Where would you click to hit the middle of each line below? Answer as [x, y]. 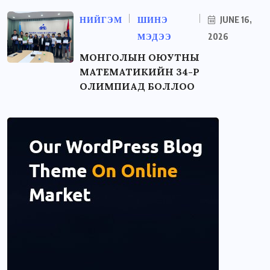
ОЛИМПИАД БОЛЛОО [137, 86]
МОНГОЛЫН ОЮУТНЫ [140, 58]
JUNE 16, [235, 20]
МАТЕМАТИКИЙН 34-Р [140, 72]
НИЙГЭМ [101, 20]
